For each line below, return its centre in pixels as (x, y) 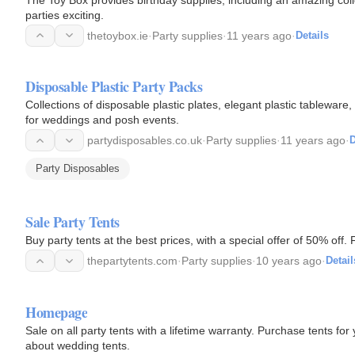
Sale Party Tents (73, 222)
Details (312, 35)
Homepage (57, 312)
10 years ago (289, 261)
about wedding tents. (78, 345)
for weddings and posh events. (102, 120)
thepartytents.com (132, 261)
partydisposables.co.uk (145, 141)
